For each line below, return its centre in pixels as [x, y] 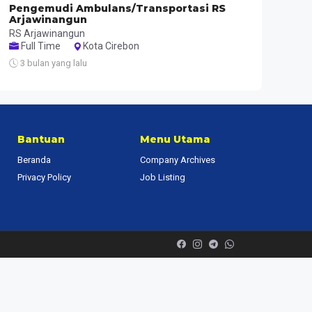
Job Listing [162, 177]
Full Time [39, 46]
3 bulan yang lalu [52, 63]
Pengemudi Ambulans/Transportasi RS [117, 9]
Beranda [34, 160]
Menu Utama [175, 140]
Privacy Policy [44, 177]
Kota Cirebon [111, 46]
